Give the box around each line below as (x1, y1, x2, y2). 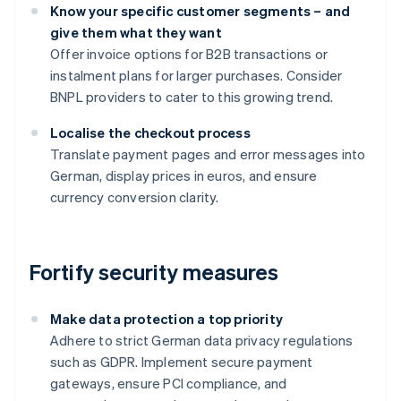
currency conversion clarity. (50, 188, 219, 207)
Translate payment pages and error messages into (50, 145, 366, 164)
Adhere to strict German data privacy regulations (50, 331, 354, 350)
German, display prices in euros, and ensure (50, 166, 318, 185)
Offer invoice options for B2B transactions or (50, 45, 328, 64)
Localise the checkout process (50, 124, 251, 142)
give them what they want (50, 23, 222, 42)
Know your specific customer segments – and (50, 2, 351, 21)
